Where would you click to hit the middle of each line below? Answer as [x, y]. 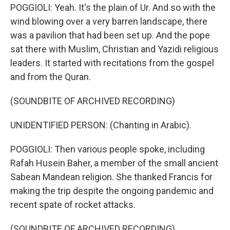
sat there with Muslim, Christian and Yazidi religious [114, 49]
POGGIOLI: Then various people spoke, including [108, 149]
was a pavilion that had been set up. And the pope [110, 35]
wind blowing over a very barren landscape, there [109, 21]
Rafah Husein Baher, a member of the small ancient [114, 163]
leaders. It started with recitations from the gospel [112, 63]
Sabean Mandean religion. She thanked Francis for [111, 177]
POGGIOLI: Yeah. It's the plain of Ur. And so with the [113, 7]
